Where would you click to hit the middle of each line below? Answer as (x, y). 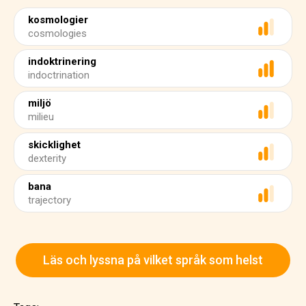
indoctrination (59, 75)
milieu (41, 117)
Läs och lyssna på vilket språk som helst (153, 260)
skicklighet (54, 145)
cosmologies (57, 33)
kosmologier (58, 20)
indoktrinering (62, 61)
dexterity (47, 158)
